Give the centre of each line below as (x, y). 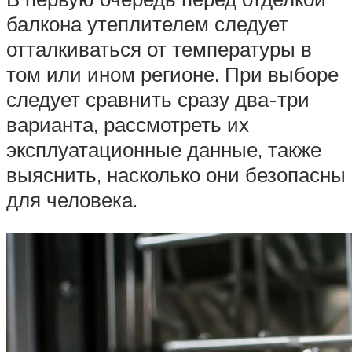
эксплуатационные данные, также (164, 150)
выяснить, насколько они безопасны (176, 175)
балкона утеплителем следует (147, 24)
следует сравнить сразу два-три (158, 99)
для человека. (72, 200)
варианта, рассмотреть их (128, 125)
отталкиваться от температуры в (159, 49)
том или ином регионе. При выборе (172, 74)
